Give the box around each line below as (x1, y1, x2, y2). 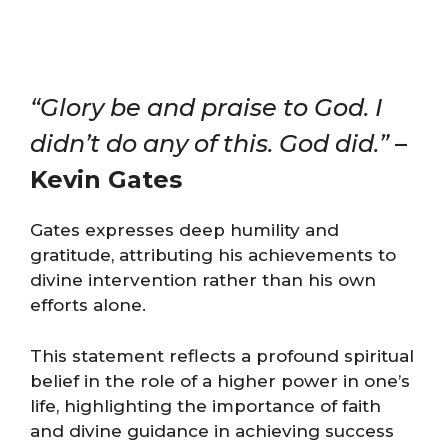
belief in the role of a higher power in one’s (30, 370, 410, 391)
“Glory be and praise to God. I (30, 93, 382, 122)
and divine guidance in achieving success (30, 420, 394, 441)
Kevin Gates (30, 165, 182, 194)
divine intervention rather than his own (30, 270, 376, 290)
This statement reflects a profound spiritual (30, 345, 414, 366)
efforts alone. (30, 295, 146, 315)
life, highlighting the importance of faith (30, 395, 381, 416)
